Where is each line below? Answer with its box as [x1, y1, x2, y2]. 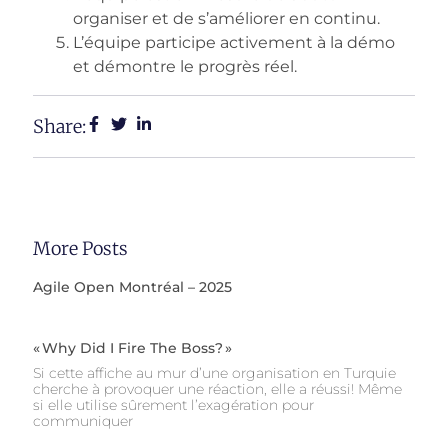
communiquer [33, 411, 133, 430]
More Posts [33, 236, 128, 260]
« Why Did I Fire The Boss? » [33, 338, 232, 357]
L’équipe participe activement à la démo [73, 32, 395, 52]
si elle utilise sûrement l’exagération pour [33, 395, 314, 414]
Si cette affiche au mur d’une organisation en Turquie [33, 363, 396, 382]
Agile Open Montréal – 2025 [33, 277, 232, 296]
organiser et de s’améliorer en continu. [73, 8, 380, 28]
